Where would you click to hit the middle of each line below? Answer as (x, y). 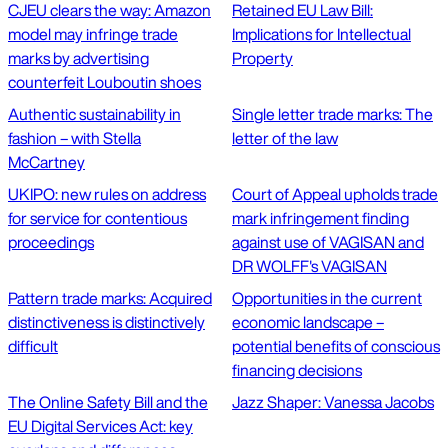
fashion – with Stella (74, 138)
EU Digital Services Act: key (100, 426)
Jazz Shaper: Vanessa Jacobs (333, 402)
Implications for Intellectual (321, 34)
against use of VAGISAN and (328, 242)
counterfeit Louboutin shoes (104, 82)
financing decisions (297, 370)
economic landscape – (308, 322)
